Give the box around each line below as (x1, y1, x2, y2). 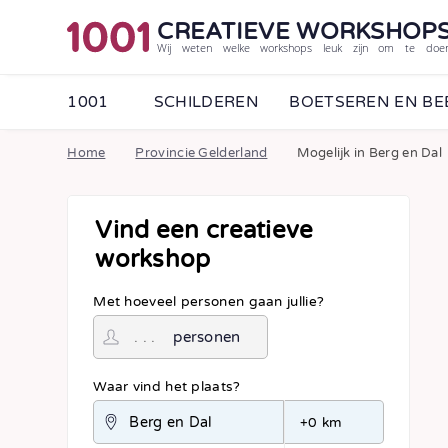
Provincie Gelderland (135, 144, 268, 161)
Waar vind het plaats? (93, 379, 241, 395)
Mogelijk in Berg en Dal (297, 144, 443, 161)
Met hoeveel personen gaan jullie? (93, 294, 325, 310)
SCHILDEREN (153, 93, 259, 111)
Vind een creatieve (95, 216, 314, 245)
